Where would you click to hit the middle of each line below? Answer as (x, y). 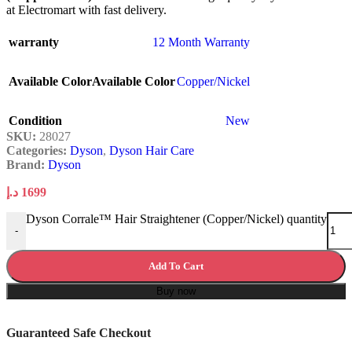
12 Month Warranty (201, 42)
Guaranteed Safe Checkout (79, 332)
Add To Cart (176, 266)
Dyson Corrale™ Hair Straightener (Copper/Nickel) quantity (176, 218)
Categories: (37, 150)
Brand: (27, 164)
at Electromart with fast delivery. (86, 9)
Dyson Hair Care (152, 150)
